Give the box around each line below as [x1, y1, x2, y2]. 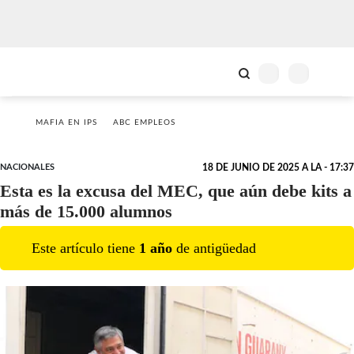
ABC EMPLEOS [113, 119, 175, 126]
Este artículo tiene [32, 239, 139, 256]
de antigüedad [172, 239, 256, 256]
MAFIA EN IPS [36, 119, 97, 126]
